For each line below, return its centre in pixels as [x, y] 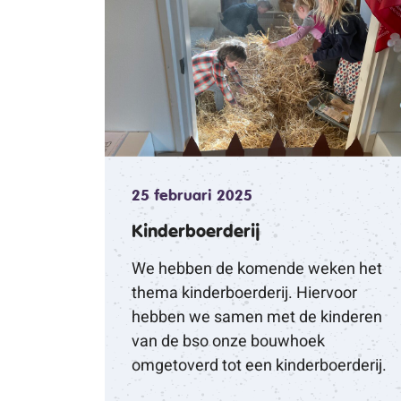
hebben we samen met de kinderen [257, 316]
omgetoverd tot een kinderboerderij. [259, 365]
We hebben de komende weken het [257, 268]
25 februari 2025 [192, 195]
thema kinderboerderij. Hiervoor [244, 292]
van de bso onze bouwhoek [228, 341]
